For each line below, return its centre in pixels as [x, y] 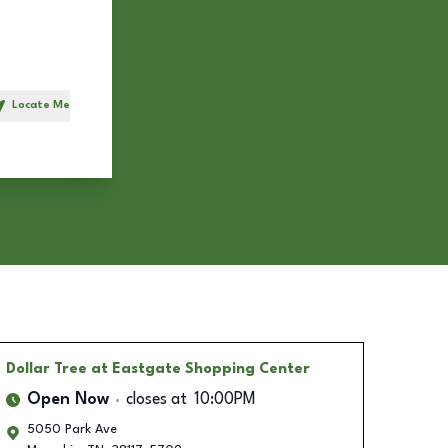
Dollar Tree [46, 369]
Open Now [67, 400]
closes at [156, 400]
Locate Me [41, 105]
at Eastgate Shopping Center [200, 369]
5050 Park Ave [71, 429]
